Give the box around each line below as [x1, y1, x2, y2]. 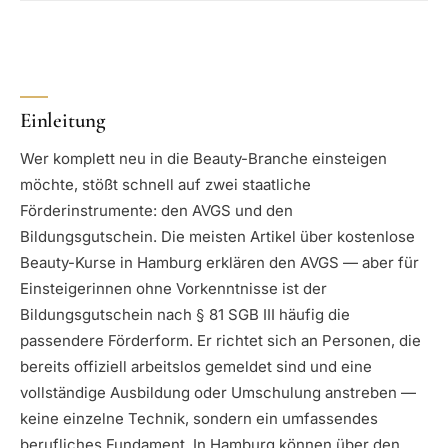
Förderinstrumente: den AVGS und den [20, 201, 293, 221]
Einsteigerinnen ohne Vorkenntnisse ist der [20, 279, 327, 299]
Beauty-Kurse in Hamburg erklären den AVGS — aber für [20, 253, 419, 273]
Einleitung [20, 107, 105, 133]
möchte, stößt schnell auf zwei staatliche [20, 175, 311, 195]
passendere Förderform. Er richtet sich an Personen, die [20, 331, 421, 351]
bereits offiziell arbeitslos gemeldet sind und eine [20, 357, 372, 377]
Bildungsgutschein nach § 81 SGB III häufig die [20, 305, 350, 325]
